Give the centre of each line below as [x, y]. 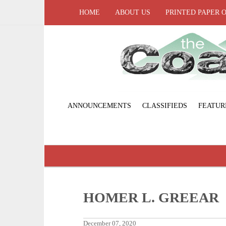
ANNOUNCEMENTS [99, 105]
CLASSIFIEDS [164, 105]
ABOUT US [133, 12]
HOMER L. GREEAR [151, 197]
